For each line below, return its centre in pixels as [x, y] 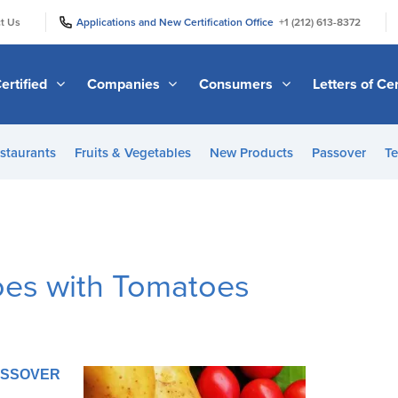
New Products [251, 153]
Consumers [238, 84]
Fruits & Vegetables [132, 153]
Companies [125, 84]
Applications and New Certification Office [178, 22]
